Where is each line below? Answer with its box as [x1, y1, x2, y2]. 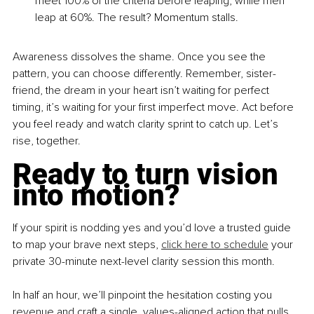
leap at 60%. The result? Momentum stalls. [35, 11, 238, 25]
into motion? [13, 178, 179, 213]
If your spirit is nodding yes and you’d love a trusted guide [13, 221, 294, 235]
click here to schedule [161, 238, 268, 252]
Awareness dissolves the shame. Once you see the [13, 50, 268, 64]
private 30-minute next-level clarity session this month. [13, 254, 278, 269]
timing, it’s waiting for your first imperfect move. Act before [13, 100, 296, 115]
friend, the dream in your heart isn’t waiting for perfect [13, 83, 272, 98]
